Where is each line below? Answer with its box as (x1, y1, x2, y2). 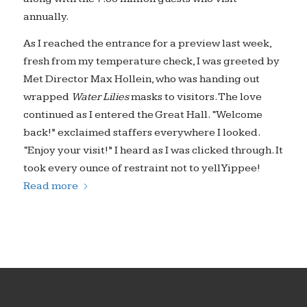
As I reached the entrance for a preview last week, (23, 37, 271, 51)
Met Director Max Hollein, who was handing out (23, 73, 260, 86)
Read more (23, 180, 78, 193)
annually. (23, 10, 69, 23)
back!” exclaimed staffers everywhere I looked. (23, 126, 260, 140)
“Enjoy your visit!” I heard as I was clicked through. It (23, 144, 283, 158)
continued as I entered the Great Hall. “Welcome (23, 108, 262, 122)
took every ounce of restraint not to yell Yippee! (23, 162, 260, 175)
